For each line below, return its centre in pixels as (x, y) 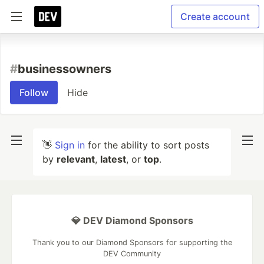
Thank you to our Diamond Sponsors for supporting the (132, 242)
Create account (215, 16)
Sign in (70, 145)
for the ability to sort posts (147, 145)
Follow (34, 93)
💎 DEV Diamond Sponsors (132, 220)
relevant (76, 159)
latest (113, 159)
